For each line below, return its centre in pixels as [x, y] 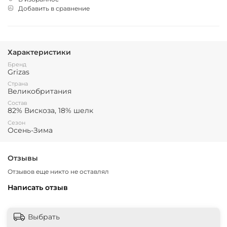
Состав [17, 103]
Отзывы [23, 158]
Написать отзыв [38, 187]
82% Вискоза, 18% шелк [50, 111]
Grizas [18, 72]
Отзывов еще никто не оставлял [58, 171]
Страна [18, 84]
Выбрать [44, 217]
